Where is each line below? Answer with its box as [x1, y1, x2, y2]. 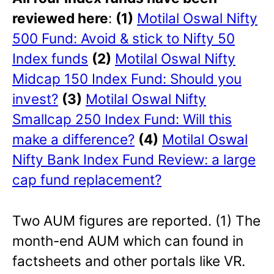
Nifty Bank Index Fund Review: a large [12, 151, 256, 168]
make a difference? [12, 131, 135, 148]
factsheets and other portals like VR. [12, 253, 245, 270]
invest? [12, 91, 58, 108]
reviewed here [12, 10, 108, 27]
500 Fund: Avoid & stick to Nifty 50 [12, 30, 235, 47]
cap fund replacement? [12, 171, 161, 188]
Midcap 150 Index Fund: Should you [12, 70, 242, 87]
